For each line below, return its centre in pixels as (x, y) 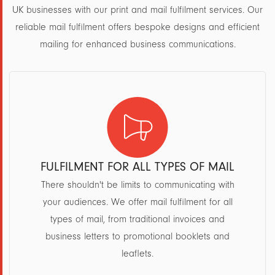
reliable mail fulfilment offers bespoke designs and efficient (137, 27)
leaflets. (137, 254)
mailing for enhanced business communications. (137, 44)
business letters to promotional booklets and (137, 236)
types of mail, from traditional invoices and (137, 219)
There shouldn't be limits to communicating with (137, 185)
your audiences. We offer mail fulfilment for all (137, 202)
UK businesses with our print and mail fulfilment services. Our (137, 10)
